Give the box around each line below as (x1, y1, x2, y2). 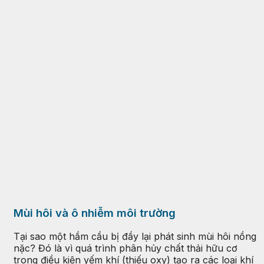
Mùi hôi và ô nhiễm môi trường (14, 206, 176, 220)
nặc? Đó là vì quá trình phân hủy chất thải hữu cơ (14, 242, 237, 255)
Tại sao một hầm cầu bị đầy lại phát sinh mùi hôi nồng (14, 230, 256, 243)
